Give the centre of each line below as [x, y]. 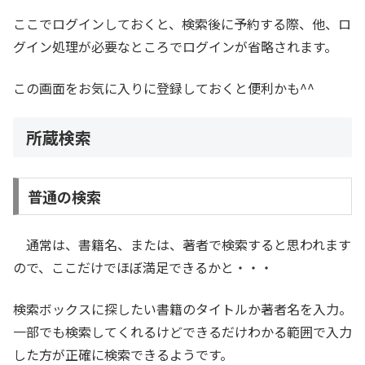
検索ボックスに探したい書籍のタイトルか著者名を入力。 [182, 308]
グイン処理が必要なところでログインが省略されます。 [175, 47]
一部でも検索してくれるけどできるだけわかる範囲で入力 [182, 331]
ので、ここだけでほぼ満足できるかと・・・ [143, 268]
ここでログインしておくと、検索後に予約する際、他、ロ [182, 24]
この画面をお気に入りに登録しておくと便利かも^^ [164, 88]
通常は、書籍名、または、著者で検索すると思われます [182, 245]
